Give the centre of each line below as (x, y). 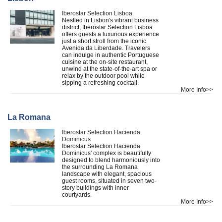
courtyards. (78, 194)
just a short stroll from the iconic (104, 41)
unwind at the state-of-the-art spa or (110, 69)
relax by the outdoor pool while (103, 76)
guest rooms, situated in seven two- (109, 181)
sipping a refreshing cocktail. (101, 83)
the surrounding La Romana (100, 167)
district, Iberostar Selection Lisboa (107, 27)
